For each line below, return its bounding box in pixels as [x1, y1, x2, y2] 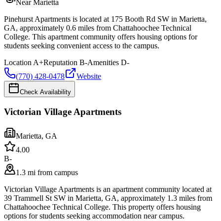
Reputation [43, 58, 77, 67]
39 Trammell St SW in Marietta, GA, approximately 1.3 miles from [4, 193, 212, 202]
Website [76, 72, 101, 81]
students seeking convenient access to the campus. [4, 41, 159, 50]
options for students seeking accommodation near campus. [4, 211, 184, 220]
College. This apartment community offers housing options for [4, 33, 197, 41]
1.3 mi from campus [16, 168, 78, 177]
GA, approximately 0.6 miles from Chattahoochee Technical [4, 24, 191, 33]
